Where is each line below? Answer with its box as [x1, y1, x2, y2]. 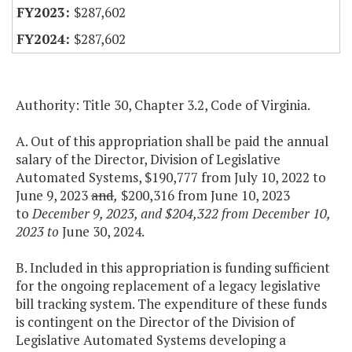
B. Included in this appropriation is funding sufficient [16, 258, 330, 277]
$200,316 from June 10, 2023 [118, 186, 290, 205]
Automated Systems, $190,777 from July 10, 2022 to [16, 168, 326, 187]
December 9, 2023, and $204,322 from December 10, [32, 204, 330, 223]
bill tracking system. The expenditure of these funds [16, 295, 327, 313]
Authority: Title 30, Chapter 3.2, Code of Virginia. [16, 96, 310, 115]
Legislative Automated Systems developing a [16, 331, 286, 350]
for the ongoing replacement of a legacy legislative [16, 277, 321, 295]
